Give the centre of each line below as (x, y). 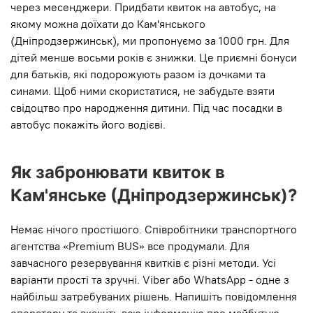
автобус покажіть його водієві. (88, 125)
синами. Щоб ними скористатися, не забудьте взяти (143, 91)
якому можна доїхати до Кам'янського (108, 24)
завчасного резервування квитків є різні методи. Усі (143, 263)
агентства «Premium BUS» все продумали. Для (130, 246)
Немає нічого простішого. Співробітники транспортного (154, 230)
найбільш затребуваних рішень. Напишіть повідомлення (154, 297)
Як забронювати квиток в (118, 173)
